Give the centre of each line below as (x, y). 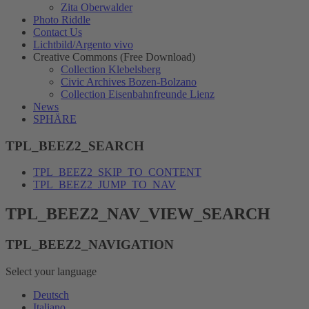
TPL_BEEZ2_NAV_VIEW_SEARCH (138, 214)
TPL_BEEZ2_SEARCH (75, 146)
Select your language (51, 271)
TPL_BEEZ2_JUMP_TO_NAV (104, 185)
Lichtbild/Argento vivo (83, 44)
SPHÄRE (55, 119)
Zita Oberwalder (97, 7)
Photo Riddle (62, 20)
